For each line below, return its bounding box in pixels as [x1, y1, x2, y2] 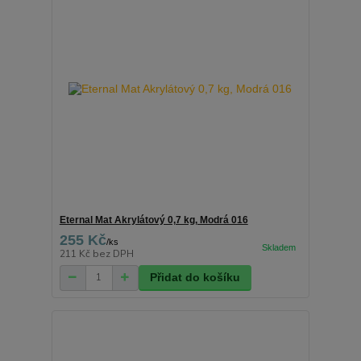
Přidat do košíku [149, 270, 240, 284]
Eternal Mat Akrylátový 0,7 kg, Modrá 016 [59, 214, 248, 226]
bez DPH [92, 247, 134, 260]
